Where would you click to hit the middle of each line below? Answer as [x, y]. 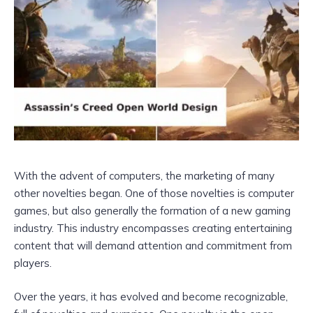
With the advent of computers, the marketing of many [144, 176]
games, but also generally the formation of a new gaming [152, 211]
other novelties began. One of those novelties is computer [154, 194]
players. [33, 263]
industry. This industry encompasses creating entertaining [153, 228]
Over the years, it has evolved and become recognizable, [151, 297]
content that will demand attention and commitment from [153, 246]
